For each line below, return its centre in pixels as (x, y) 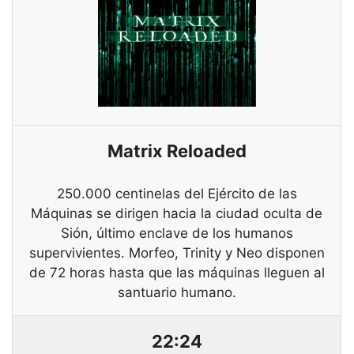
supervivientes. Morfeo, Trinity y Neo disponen (177, 253)
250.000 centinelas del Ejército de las (177, 194)
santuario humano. (177, 293)
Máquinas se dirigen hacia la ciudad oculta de (177, 214)
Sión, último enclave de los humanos (177, 233)
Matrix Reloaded (177, 151)
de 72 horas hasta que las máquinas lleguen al (177, 273)
